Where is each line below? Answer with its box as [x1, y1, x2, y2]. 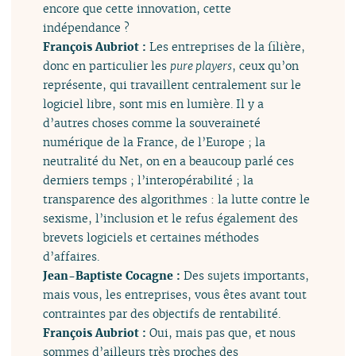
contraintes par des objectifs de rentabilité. [43, 305, 281, 321]
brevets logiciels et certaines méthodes [43, 229, 260, 245]
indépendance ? [43, 19, 130, 35]
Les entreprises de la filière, [149, 38, 306, 54]
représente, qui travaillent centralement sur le [43, 76, 302, 92]
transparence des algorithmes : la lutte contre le [43, 191, 311, 207]
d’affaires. [43, 248, 100, 264]
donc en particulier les [43, 57, 171, 73]
